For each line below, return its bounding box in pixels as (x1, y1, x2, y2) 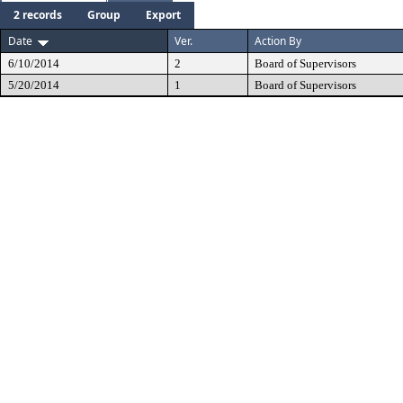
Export (146, 6, 181, 22)
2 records (13, 6, 62, 22)
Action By (255, 32, 301, 49)
